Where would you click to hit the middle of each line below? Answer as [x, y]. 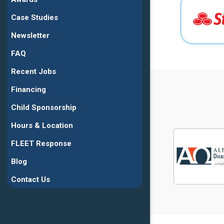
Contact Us [30, 180]
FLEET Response [41, 144]
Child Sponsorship [44, 108]
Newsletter [30, 36]
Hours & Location [42, 126]
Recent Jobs [33, 72]
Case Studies [34, 18]
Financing [28, 90]
